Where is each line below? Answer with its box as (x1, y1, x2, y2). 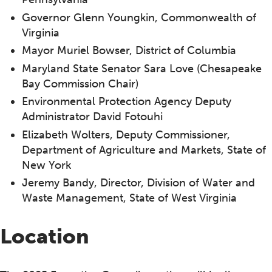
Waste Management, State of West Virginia (22, 191, 237, 205)
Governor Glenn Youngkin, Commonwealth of (22, 10, 256, 24)
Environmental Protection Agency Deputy (22, 95, 231, 109)
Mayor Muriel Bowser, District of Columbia (22, 44, 236, 58)
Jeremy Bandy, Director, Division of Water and (22, 176, 255, 190)
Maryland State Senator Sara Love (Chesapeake (22, 61, 262, 75)
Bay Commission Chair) (22, 76, 138, 90)
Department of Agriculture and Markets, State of (22, 143, 266, 157)
